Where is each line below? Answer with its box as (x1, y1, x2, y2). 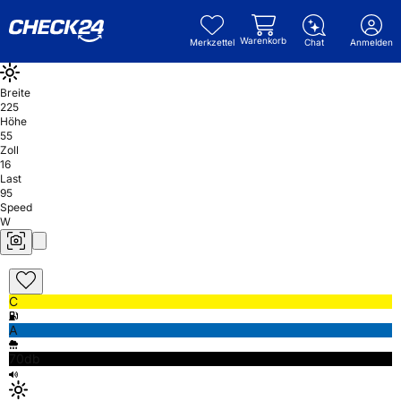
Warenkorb (240, 35, 286, 46)
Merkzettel (190, 37, 235, 47)
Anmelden (350, 37, 393, 47)
